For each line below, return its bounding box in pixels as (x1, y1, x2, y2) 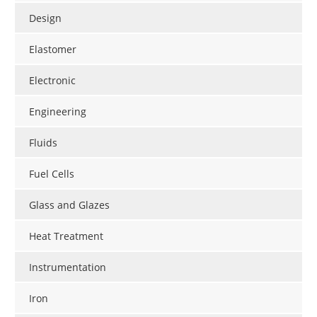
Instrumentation (29, 260, 106, 275)
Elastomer (29, 42, 76, 57)
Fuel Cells (29, 167, 74, 181)
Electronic (29, 74, 76, 88)
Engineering (29, 105, 86, 119)
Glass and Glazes (29, 198, 110, 212)
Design (29, 11, 62, 25)
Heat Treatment (29, 229, 103, 243)
